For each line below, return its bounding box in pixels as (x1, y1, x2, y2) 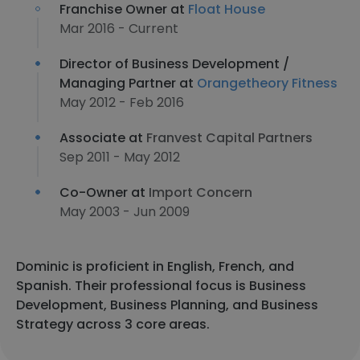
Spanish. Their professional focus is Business (16, 276, 306, 295)
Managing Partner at (59, 74, 197, 92)
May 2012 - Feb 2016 (59, 93, 184, 112)
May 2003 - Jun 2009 (59, 202, 190, 221)
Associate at (59, 129, 146, 147)
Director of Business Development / (59, 55, 289, 73)
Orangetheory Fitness (197, 74, 337, 92)
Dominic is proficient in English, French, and (16, 257, 294, 276)
